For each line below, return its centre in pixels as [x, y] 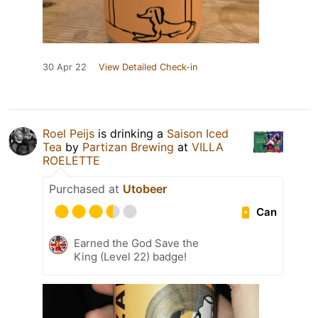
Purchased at [86, 189]
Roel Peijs [68, 134]
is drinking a [131, 134]
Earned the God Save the [136, 243]
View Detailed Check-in [148, 67]
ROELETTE [71, 161]
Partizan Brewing [128, 147]
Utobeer [145, 189]
